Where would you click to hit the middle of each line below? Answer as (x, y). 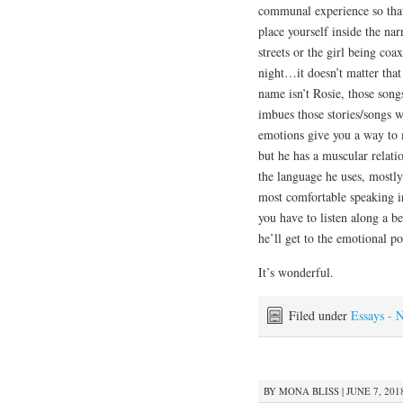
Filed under (320, 316)
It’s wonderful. (296, 273)
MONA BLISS (309, 390)
